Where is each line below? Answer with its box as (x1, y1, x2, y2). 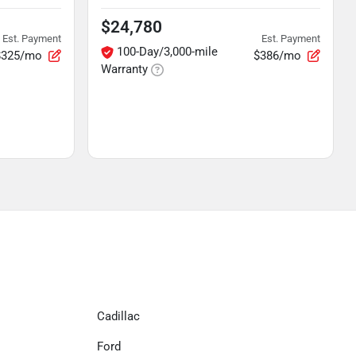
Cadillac (97, 309, 140, 323)
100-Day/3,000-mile (117, 44, 218, 59)
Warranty (101, 62, 148, 76)
